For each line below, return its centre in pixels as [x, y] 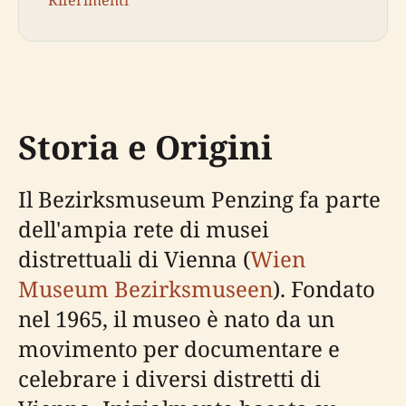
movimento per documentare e [179, 349]
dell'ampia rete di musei [144, 229]
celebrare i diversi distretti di [169, 379]
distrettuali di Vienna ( [134, 259]
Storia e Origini [145, 148]
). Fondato [324, 289]
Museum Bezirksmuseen [145, 289]
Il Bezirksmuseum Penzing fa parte [199, 199]
